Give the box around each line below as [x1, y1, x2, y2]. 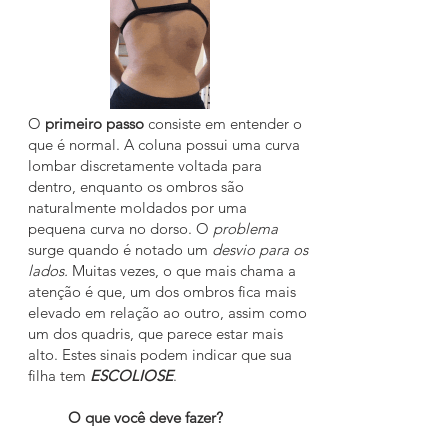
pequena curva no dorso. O [28, 219, 213, 238]
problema [213, 219, 278, 238]
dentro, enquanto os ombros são [28, 177, 244, 196]
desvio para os [212, 240, 308, 259]
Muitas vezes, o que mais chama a [68, 261, 296, 280]
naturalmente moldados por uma [28, 198, 247, 217]
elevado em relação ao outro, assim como [28, 303, 307, 322]
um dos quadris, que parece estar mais [28, 324, 283, 343]
